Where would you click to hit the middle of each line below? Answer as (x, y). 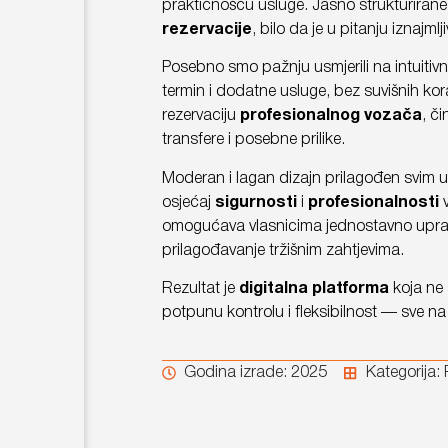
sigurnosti (255, 202)
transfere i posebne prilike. (253, 140)
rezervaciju (200, 116)
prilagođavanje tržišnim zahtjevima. (282, 250)
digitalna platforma (313, 289)
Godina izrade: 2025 (256, 372)
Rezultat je (200, 289)
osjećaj (188, 202)
